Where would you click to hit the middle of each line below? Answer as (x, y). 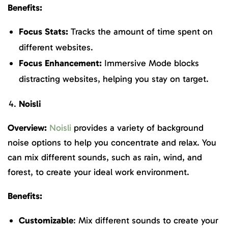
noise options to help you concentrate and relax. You (112, 143)
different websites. (56, 48)
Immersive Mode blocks (150, 63)
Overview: (27, 128)
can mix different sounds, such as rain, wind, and (105, 158)
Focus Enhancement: (60, 63)
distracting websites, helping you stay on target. (114, 79)
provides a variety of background (137, 128)
